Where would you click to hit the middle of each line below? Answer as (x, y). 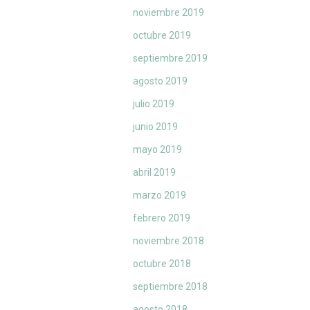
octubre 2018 (162, 264)
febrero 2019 (162, 218)
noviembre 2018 (168, 241)
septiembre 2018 (170, 287)
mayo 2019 (157, 150)
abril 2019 (154, 173)
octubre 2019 (162, 36)
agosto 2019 (160, 81)
